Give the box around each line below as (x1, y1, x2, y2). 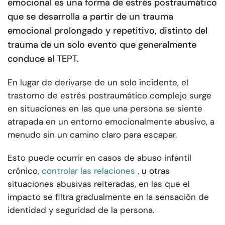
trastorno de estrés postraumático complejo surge (8, 90, 211, 101)
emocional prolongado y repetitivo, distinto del (8, 25, 207, 37)
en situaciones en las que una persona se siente (8, 103, 202, 115)
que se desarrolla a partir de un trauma (8, 11, 173, 23)
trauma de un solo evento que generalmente (8, 39, 196, 51)
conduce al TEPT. (8, 53, 79, 65)
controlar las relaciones (42, 165, 135, 177)
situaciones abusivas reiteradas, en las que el (8, 178, 190, 190)
